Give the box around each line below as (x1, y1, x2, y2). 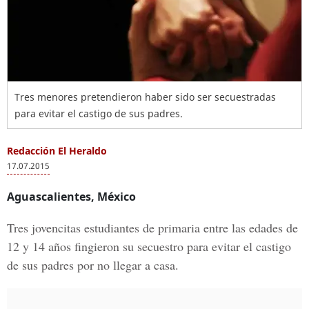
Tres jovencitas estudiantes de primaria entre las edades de (7, 219, 298, 236)
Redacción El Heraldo (7, 144, 107, 157)
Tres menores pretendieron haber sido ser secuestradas (14, 90, 276, 103)
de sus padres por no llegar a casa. (7, 257, 179, 273)
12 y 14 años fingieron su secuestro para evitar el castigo (7, 238, 291, 255)
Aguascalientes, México (7, 189, 136, 204)
